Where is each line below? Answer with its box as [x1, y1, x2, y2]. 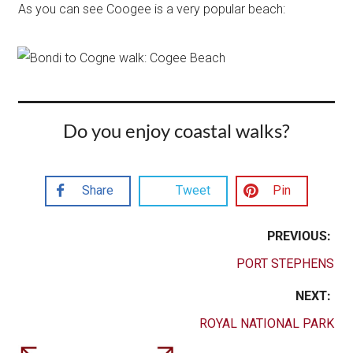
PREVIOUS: [266, 228, 334, 243]
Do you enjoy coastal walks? [63, 118, 290, 142]
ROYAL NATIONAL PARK [199, 315, 334, 331]
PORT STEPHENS [236, 255, 334, 271]
